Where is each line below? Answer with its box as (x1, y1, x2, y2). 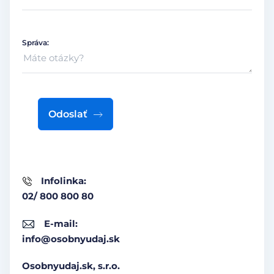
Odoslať (48, 108, 87, 120)
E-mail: (44, 218, 78, 230)
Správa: (22, 37, 49, 47)
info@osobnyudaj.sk (22, 233, 120, 245)
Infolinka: (41, 175, 86, 187)
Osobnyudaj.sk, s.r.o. (22, 260, 120, 272)
